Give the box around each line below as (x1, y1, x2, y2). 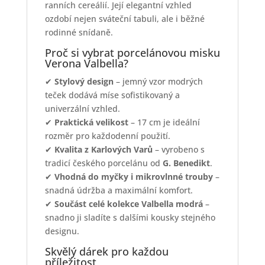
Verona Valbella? (44, 56, 128, 70)
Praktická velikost (54, 116, 128, 128)
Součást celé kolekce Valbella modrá (54, 198, 203, 209)
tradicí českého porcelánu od (44, 157, 163, 169)
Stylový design (54, 75, 114, 87)
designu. (44, 225, 79, 237)
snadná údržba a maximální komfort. (44, 184, 193, 196)
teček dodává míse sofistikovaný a (44, 89, 180, 101)
